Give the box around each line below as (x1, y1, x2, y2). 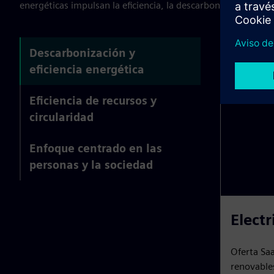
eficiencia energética (29, 63, 144, 76)
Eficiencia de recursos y (29, 94, 157, 108)
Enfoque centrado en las (29, 142, 162, 155)
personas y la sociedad (29, 158, 153, 172)
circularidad (29, 111, 94, 124)
